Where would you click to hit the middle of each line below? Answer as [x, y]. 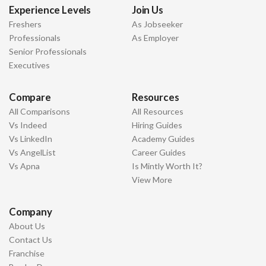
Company [31, 211]
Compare [30, 97]
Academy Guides [163, 138]
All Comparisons [39, 111]
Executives [29, 65]
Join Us [148, 9]
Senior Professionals [48, 51]
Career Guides [159, 152]
